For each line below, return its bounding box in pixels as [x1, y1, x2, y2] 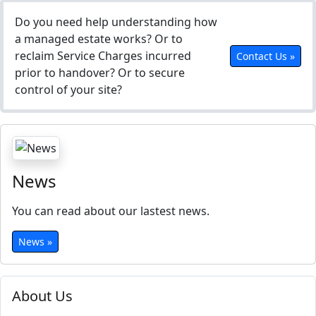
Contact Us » [236, 49, 295, 63]
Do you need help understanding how [15, 14, 217, 30]
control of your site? [15, 82, 122, 97]
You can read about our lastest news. [12, 203, 209, 219]
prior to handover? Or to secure [15, 65, 185, 80]
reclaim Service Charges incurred [15, 48, 191, 63]
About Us [12, 286, 73, 305]
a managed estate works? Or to [15, 31, 183, 47]
